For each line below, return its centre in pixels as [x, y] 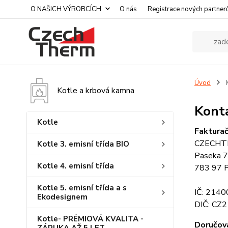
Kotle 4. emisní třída [76, 166]
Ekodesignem [62, 197]
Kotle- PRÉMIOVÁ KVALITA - [90, 219]
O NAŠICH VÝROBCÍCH [66, 9]
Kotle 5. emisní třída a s [82, 188]
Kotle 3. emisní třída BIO [83, 144]
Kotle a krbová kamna [96, 91]
